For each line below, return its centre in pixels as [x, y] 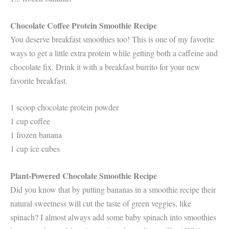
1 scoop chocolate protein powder [64, 107]
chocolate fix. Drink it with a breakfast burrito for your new [105, 66]
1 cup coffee [30, 121]
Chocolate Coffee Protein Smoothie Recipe [84, 25]
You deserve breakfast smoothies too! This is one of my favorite [112, 39]
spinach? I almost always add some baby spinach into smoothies [113, 217]
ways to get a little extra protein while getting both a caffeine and [114, 53]
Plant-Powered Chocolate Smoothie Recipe [84, 175]
